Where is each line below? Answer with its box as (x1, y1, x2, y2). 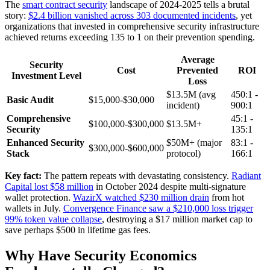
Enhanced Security (7, 137, 84, 148)
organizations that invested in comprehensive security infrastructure (5, 20, 259, 31)
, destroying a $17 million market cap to (102, 213, 253, 224)
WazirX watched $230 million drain (73, 192, 209, 202)
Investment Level (11, 70, 81, 81)
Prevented (177, 64, 218, 75)
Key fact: (5, 170, 42, 181)
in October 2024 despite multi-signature (93, 181, 246, 192)
